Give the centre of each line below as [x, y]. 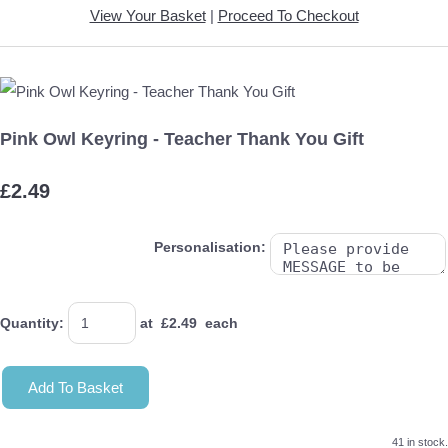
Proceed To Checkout [288, 15]
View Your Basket [147, 15]
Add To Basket [75, 387]
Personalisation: [210, 246]
